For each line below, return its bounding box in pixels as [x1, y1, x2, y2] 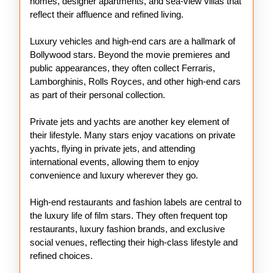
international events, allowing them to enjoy [30, 157, 199, 167]
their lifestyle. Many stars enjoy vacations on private [30, 130, 235, 140]
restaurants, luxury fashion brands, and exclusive [30, 224, 225, 234]
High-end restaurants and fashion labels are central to [30, 197, 241, 207]
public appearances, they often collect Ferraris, [30, 63, 215, 73]
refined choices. [30, 250, 93, 261]
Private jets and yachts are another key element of [30, 116, 229, 127]
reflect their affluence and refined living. [30, 9, 183, 19]
